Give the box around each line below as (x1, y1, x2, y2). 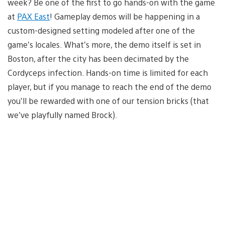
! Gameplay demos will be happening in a (50, 11, 200, 22)
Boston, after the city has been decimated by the (8, 53, 189, 64)
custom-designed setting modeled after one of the (8, 25, 195, 36)
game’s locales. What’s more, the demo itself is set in (8, 39, 201, 50)
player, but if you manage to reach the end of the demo (8, 81, 211, 92)
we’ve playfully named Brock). (8, 109, 118, 120)
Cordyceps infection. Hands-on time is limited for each (8, 67, 208, 78)
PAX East (17, 11, 50, 22)
